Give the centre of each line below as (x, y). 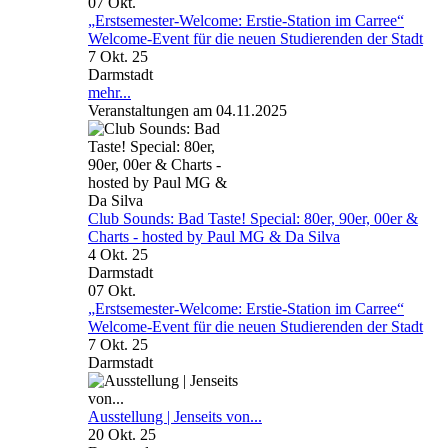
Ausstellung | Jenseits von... (175, 416)
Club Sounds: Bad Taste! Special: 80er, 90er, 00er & (253, 218)
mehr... (109, 92)
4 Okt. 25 (118, 254)
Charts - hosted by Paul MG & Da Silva (214, 236)
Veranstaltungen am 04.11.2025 (187, 110)
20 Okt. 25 (122, 434)
